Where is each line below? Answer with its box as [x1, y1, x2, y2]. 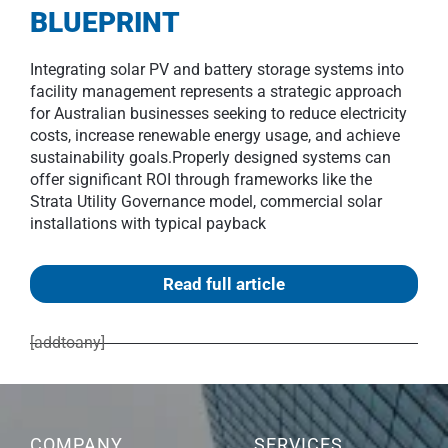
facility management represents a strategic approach [30, 82, 402, 101]
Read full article [163, 274, 285, 294]
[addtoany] [30, 333, 105, 352]
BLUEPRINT [30, 6, 180, 39]
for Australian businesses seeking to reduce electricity [30, 104, 407, 123]
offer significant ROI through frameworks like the [30, 170, 372, 189]
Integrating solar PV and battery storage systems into [30, 60, 404, 79]
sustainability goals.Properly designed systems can [30, 148, 391, 167]
